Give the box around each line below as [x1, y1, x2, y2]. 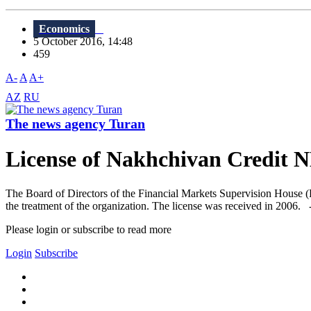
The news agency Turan [6, 116, 145, 132]
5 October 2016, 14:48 [33, 35, 141, 48]
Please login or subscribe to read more [6, 223, 171, 235]
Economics [39, 23, 90, 35]
